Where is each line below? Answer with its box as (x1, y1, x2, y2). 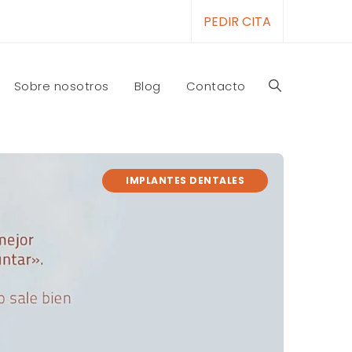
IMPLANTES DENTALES (126, 174, 244, 187)
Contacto (185, 78, 246, 94)
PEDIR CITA (203, 13, 271, 31)
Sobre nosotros (13, 78, 109, 94)
